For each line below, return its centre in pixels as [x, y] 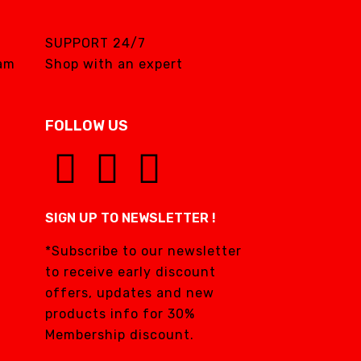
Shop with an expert [114, 64]
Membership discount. [120, 335]
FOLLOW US [87, 126]
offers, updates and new [130, 293]
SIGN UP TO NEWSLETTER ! [131, 218]
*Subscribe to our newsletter [143, 251]
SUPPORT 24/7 [95, 43]
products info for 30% [120, 314]
